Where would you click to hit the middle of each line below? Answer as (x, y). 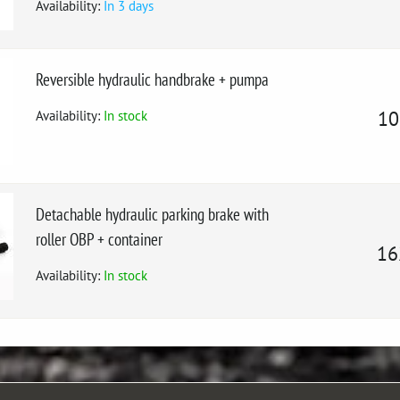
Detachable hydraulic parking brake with (152, 214)
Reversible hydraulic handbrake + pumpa (152, 79)
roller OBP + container (99, 239)
